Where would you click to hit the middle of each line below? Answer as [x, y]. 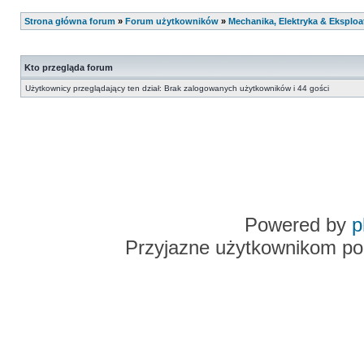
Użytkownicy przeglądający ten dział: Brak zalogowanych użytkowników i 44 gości [177, 88]
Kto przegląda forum [69, 67]
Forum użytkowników [172, 21]
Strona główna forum [70, 21]
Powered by [298, 225]
